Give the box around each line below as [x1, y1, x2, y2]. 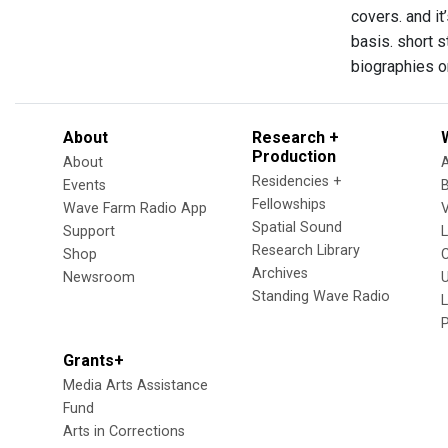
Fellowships [252, 196, 326, 213]
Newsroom [63, 269, 135, 286]
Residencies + [252, 173, 342, 190]
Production [252, 147, 336, 166]
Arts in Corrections [63, 423, 185, 440]
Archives [252, 265, 308, 282]
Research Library [252, 242, 360, 259]
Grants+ [63, 351, 124, 370]
